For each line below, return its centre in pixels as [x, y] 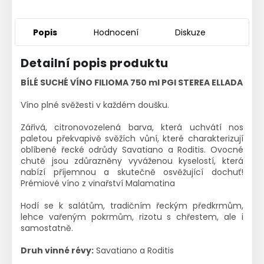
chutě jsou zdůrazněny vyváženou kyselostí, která [132, 161]
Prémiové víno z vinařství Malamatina [98, 183]
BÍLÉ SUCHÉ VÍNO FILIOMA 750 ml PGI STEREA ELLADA [132, 82]
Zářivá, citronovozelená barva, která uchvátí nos [132, 127]
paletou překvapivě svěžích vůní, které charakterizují [132, 138]
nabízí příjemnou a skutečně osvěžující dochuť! [132, 172]
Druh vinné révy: [57, 250]
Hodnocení [116, 32]
